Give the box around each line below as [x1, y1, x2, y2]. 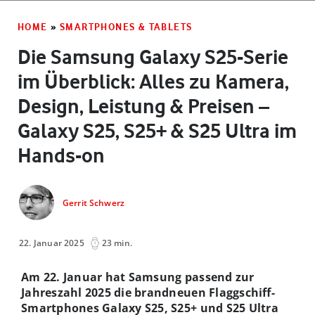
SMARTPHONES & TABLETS [60, 20, 193, 32]
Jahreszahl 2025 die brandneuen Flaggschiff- [21, 284, 275, 300]
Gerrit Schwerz [63, 197, 124, 210]
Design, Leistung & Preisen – [18, 94, 269, 118]
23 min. [101, 236, 132, 249]
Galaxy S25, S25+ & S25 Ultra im [18, 118, 297, 143]
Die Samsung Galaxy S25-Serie [18, 44, 288, 69]
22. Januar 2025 [19, 236, 84, 249]
